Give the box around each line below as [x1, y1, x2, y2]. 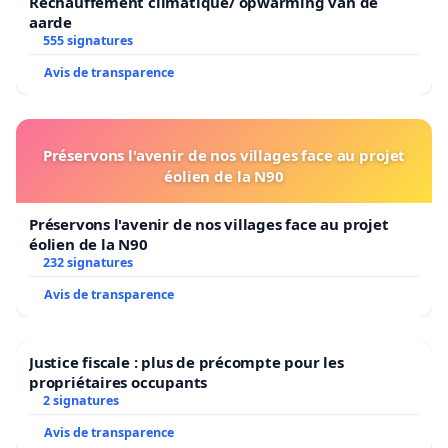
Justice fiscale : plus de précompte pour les [29, 351, 344, 372]
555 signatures [42, 31, 133, 49]
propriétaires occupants [29, 371, 208, 392]
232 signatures [42, 253, 133, 271]
